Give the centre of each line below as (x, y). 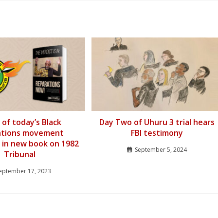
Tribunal (19, 154)
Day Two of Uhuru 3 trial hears (157, 122)
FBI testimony (157, 133)
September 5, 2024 (161, 150)
